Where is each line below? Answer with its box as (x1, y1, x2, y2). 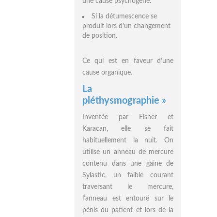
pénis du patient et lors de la (82, 207, 173, 214)
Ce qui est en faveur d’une (82, 58, 173, 64)
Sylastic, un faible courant (82, 172, 173, 179)
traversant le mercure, (82, 184, 173, 190)
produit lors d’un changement (82, 23, 170, 30)
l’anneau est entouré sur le (82, 195, 173, 202)
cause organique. (82, 69, 132, 76)
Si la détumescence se (92, 13, 157, 20)
